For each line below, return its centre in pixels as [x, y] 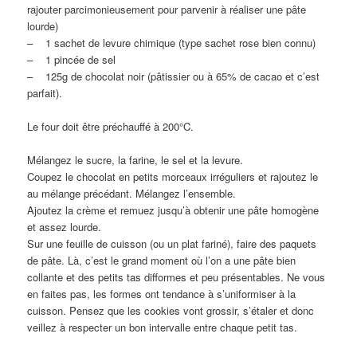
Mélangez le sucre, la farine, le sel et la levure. [135, 159]
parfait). [45, 92]
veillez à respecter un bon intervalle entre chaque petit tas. [163, 327]
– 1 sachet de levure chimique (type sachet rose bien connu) [172, 42]
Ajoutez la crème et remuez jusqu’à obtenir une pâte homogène [173, 210]
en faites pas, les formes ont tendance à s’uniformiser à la [162, 293]
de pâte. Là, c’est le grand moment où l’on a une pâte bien [162, 260]
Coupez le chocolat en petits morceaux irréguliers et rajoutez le [173, 176]
